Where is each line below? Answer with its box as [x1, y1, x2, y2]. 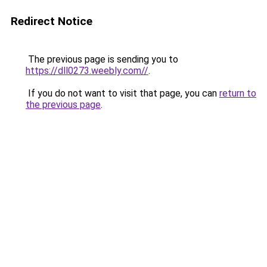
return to [219, 88, 256, 99]
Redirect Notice [11, 14, 92, 28]
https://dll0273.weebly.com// [26, 65, 148, 76]
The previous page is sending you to [26, 54, 178, 65]
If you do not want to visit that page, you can [26, 88, 219, 99]
